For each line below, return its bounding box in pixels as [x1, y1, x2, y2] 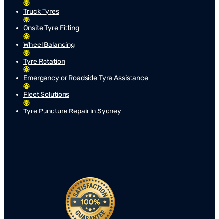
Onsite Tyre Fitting [23, 23, 79, 32]
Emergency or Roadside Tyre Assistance [23, 73, 148, 82]
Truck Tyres [23, 7, 59, 16]
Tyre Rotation [23, 57, 65, 66]
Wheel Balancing [23, 40, 75, 49]
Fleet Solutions [23, 90, 69, 99]
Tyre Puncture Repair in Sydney [23, 107, 121, 115]
